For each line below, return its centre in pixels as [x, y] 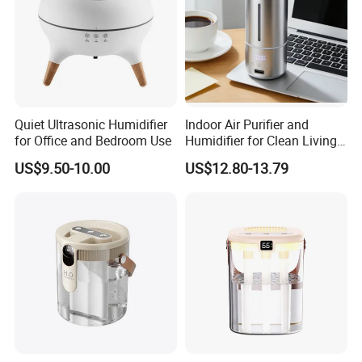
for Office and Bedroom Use [93, 141]
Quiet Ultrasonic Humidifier [91, 125]
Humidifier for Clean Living [261, 141]
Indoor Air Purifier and [246, 125]
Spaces [206, 157]
